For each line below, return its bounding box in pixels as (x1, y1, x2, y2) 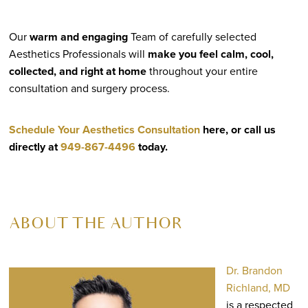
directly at (8, 138, 58, 155)
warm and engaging (29, 28, 128, 45)
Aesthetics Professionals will (8, 45, 148, 62)
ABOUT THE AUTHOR (8, 217, 183, 233)
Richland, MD (225, 279, 290, 296)
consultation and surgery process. (8, 80, 170, 96)
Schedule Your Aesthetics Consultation (8, 121, 200, 137)
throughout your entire (146, 63, 258, 79)
